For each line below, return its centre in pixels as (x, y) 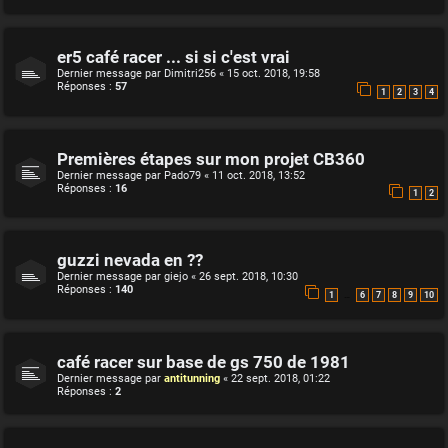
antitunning (192, 378)
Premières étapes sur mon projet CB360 (211, 159)
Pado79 (182, 175)
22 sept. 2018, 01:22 (280, 378)
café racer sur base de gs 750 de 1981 (203, 362)
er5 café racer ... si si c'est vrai (173, 57)
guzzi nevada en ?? (130, 261)
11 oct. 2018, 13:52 (258, 175)
